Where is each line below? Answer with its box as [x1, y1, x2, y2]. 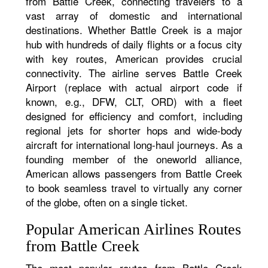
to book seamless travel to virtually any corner [26, 180, 242, 195]
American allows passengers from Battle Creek [26, 166, 242, 181]
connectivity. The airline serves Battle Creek [26, 65, 242, 80]
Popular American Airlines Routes [26, 221, 242, 238]
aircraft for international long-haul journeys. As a [26, 137, 242, 152]
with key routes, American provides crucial [26, 51, 242, 66]
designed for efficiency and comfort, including [26, 108, 242, 123]
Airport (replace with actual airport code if [26, 80, 242, 95]
